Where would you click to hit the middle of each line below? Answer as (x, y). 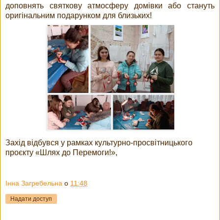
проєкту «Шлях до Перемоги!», (61, 152)
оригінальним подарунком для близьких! (79, 15)
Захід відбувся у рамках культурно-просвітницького (99, 142)
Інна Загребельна (34, 183)
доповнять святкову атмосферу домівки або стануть (110, 5)
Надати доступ (31, 199)
